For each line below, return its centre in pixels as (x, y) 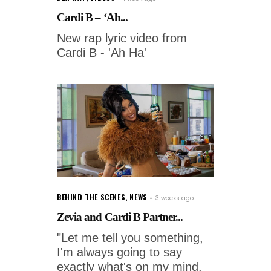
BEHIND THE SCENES (91, 197)
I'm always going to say (119, 252)
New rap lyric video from (122, 38)
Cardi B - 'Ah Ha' (102, 52)
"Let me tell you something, (130, 237)
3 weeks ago (174, 198)
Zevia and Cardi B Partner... (120, 217)
